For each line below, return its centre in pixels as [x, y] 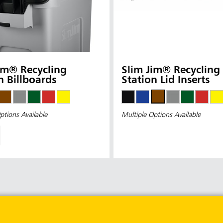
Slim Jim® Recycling [171, 70]
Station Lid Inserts [166, 80]
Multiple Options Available [161, 115]
